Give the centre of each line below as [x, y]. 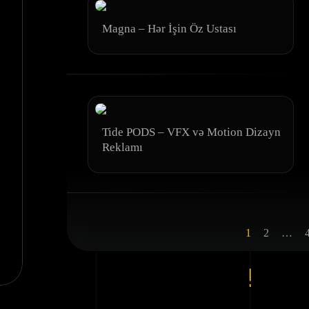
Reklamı [122, 147]
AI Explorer [44, 139]
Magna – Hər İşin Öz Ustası [169, 28]
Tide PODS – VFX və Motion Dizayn [191, 132]
